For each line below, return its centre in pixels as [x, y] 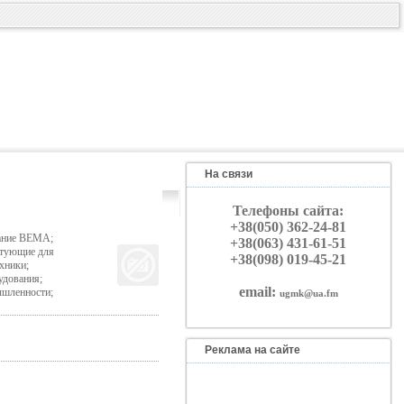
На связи [228, 174]
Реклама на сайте [252, 350]
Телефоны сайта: [288, 211]
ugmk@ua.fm [308, 293]
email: [259, 292]
